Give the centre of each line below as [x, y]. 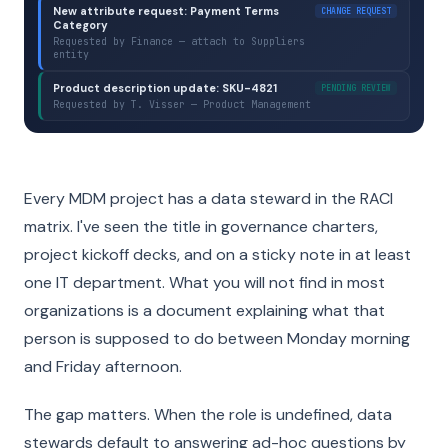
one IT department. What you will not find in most [204, 282]
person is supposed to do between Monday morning [217, 338]
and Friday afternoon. [103, 366]
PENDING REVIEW [356, 88]
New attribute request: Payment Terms [166, 11]
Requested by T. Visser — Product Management [182, 104]
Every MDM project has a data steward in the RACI [208, 198]
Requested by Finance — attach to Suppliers [179, 41]
